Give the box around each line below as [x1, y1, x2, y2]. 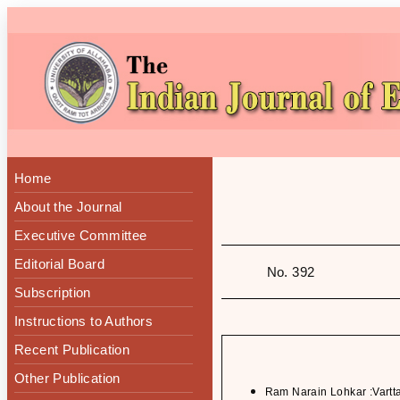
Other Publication [14, 371, 121, 386]
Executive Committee [14, 228, 147, 243]
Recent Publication [14, 342, 130, 357]
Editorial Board [14, 256, 104, 271]
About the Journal [14, 199, 122, 214]
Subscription [14, 285, 91, 300]
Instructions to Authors [14, 313, 154, 329]
